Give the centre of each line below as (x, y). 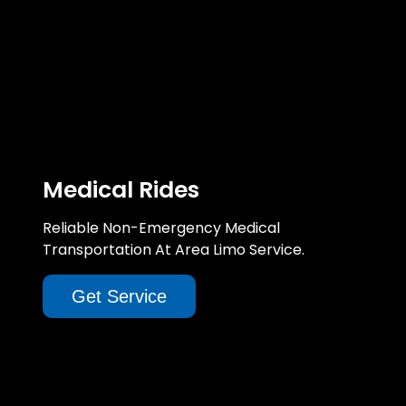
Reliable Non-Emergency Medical (161, 227)
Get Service (119, 296)
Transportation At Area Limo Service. (174, 249)
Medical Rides (121, 189)
